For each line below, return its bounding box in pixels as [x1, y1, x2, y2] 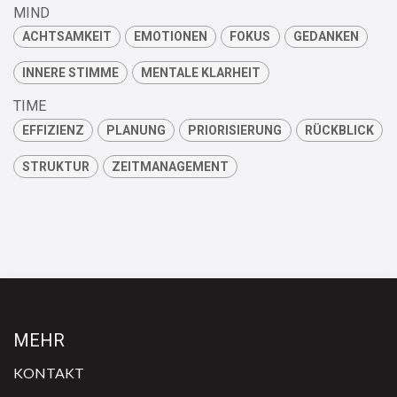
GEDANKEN [292, 29, 359, 44]
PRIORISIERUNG [188, 122, 283, 137]
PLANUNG [106, 122, 167, 137]
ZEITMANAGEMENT [112, 159, 230, 174]
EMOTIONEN [134, 29, 208, 44]
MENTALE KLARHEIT [141, 66, 261, 81]
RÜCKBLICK [304, 122, 374, 137]
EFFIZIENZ [22, 122, 85, 137]
